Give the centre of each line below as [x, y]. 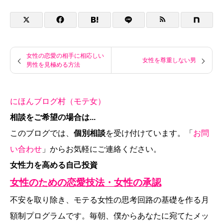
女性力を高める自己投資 [54, 165]
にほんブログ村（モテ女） [58, 101]
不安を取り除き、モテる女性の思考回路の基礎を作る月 [110, 200]
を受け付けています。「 [149, 133]
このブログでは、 [42, 133]
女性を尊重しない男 [169, 60]
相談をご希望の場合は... [53, 117]
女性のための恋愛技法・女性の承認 [86, 182]
